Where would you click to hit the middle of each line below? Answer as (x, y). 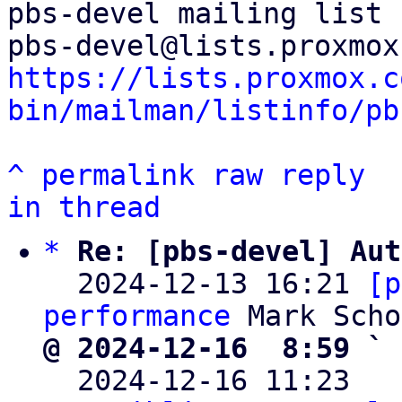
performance (137, 316)
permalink (118, 175)
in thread (84, 207)
